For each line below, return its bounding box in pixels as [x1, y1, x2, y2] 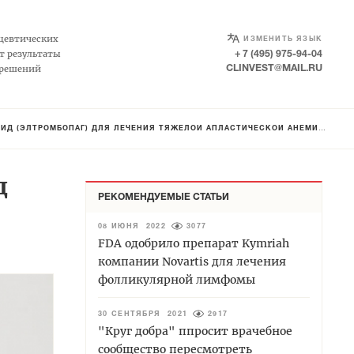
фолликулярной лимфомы [98, 272, 255, 287]
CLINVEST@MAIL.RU [226, 63, 322, 73]
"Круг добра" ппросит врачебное [98, 323, 292, 338]
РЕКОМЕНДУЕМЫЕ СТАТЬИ [98, 192, 229, 201]
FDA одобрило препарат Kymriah [98, 235, 289, 250]
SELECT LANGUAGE [228, 31, 321, 40]
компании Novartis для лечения [98, 254, 286, 269]
